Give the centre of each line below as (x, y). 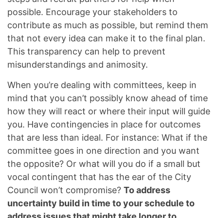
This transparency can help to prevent (86, 51)
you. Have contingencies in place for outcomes (104, 124)
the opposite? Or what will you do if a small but (104, 164)
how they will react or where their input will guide (109, 111)
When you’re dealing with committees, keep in (102, 85)
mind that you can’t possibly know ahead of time (108, 98)
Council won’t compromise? (65, 190)
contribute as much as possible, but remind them (108, 25)
